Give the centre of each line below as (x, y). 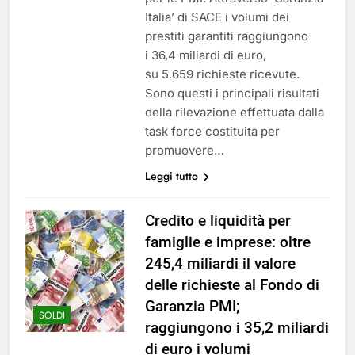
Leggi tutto (171, 176)
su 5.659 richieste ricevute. (222, 74)
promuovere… (184, 151)
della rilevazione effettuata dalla (234, 113)
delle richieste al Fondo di (232, 285)
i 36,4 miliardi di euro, (205, 55)
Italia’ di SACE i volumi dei (217, 17)
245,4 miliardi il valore (220, 264)
